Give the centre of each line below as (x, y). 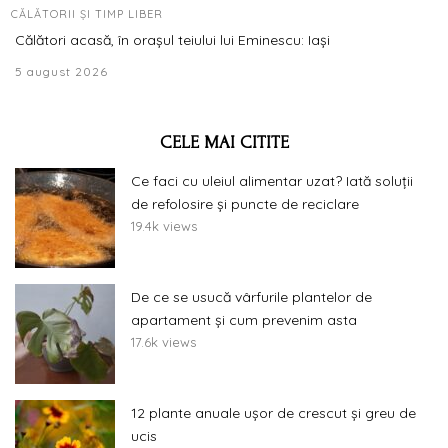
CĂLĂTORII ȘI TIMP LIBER (87, 13)
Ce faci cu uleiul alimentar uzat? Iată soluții (272, 180)
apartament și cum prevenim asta (244, 319)
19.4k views (164, 225)
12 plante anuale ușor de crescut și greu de (273, 412)
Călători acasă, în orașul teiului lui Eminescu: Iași (172, 39)
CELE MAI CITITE (224, 142)
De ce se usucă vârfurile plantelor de (251, 296)
